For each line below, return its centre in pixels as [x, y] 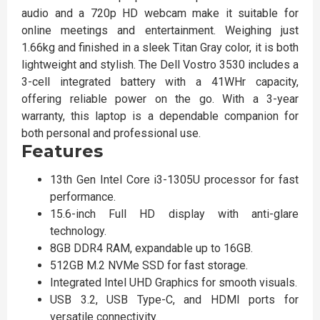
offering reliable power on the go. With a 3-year [160, 99]
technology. [78, 231]
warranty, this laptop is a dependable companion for [160, 116]
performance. [83, 197]
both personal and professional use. [111, 133]
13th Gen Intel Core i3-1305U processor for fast [174, 180]
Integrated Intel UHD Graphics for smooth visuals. [174, 282]
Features [62, 151]
